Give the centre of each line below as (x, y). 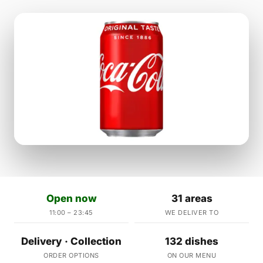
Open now (71, 199)
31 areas (192, 199)
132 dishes (192, 242)
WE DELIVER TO (192, 213)
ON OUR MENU (192, 256)
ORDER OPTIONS (71, 256)
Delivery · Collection (71, 242)
